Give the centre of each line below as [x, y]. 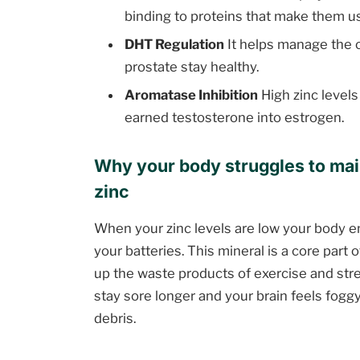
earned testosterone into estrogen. [235, 118]
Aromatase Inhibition [192, 95]
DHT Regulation [175, 44]
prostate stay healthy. [192, 66]
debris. [115, 319]
